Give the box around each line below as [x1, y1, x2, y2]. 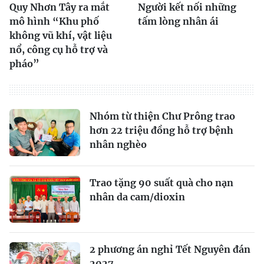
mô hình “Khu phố [9, 15, 99, 27]
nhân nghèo [90, 138, 147, 150]
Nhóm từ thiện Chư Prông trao [90, 110, 235, 122]
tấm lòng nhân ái [138, 15, 219, 27]
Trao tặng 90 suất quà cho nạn [90, 176, 233, 189]
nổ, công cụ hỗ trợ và [9, 43, 108, 55]
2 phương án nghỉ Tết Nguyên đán [90, 243, 250, 255]
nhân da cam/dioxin [90, 190, 185, 203]
